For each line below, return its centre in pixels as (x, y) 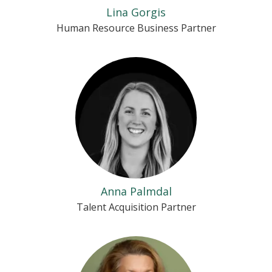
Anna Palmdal (136, 191)
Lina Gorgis (136, 12)
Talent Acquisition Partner (136, 207)
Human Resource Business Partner (136, 28)
